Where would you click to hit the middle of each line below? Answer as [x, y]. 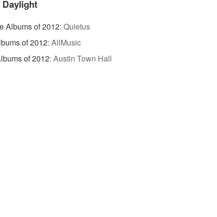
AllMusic [66, 42]
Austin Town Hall [83, 58]
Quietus [77, 26]
